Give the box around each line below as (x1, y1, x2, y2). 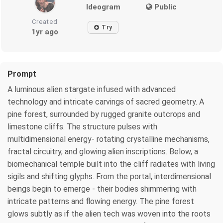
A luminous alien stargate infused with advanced (7, 85, 176, 95)
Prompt (7, 69, 36, 79)
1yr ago (31, 27, 59, 37)
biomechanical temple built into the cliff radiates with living (7, 159, 215, 169)
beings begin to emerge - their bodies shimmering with (7, 184, 197, 194)
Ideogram (86, 2, 120, 12)
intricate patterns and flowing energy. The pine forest (7, 197, 194, 207)
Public (152, 2, 177, 12)
